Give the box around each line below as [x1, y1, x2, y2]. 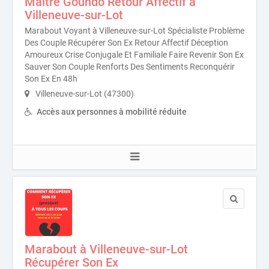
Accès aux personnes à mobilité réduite [37, 107, 187, 116]
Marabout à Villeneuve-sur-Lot [25, 242, 188, 256]
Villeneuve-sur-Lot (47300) [34, 89, 134, 98]
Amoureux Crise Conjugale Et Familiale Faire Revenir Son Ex [25, 50, 244, 59]
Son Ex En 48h [25, 74, 77, 83]
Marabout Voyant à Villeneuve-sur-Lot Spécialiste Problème [25, 26, 244, 35]
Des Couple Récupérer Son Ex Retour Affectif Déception [25, 38, 228, 47]
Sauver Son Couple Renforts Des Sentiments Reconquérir [25, 62, 235, 71]
